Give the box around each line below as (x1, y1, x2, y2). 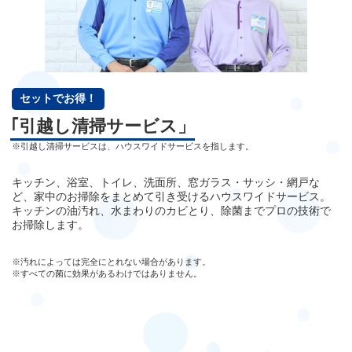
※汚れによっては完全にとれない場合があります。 (12, 256, 211, 266)
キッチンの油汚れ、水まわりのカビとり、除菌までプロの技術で (12, 203, 331, 217)
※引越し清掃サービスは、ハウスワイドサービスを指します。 (12, 141, 254, 151)
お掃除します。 (12, 218, 89, 231)
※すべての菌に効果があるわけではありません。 (12, 268, 202, 278)
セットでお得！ (20, 91, 97, 104)
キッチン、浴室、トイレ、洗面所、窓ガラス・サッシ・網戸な (12, 175, 320, 189)
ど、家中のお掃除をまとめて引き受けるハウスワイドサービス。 (12, 189, 331, 203)
